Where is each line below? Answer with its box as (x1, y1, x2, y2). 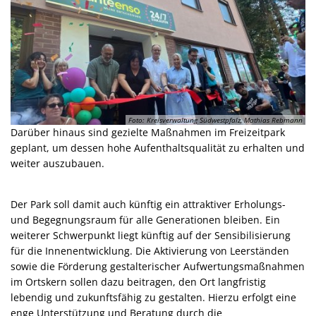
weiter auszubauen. (11, 156, 104, 170)
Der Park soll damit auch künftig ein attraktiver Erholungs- (11, 197, 286, 211)
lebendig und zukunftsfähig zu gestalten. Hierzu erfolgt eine (11, 290, 296, 304)
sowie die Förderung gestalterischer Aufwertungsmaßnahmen (11, 259, 305, 273)
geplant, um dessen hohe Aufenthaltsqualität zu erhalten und (11, 140, 305, 154)
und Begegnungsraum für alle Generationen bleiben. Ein (11, 212, 280, 226)
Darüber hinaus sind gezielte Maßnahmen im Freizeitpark (11, 125, 285, 139)
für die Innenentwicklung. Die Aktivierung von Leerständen (11, 243, 289, 257)
